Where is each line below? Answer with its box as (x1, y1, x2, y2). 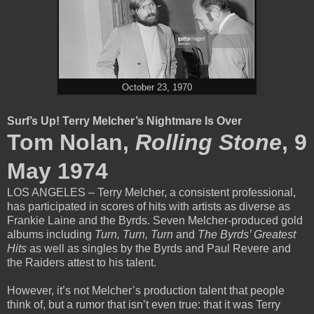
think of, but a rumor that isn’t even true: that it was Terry (7, 298, 280, 310)
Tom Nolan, (7, 129, 135, 155)
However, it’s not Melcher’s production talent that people (7, 284, 285, 296)
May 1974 (7, 158, 108, 184)
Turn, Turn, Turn (95, 228, 176, 240)
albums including (7, 228, 95, 240)
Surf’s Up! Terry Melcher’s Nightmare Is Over (7, 114, 242, 127)
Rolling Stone (135, 129, 282, 155)
